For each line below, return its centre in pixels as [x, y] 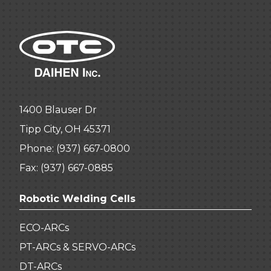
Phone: [38, 148]
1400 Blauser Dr [58, 109]
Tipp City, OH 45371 [65, 129]
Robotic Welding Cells [77, 198]
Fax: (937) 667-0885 [66, 168]
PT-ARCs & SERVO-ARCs [77, 247]
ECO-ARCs [44, 227]
